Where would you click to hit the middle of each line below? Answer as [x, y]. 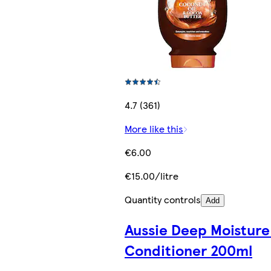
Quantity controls [163, 200]
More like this [154, 129]
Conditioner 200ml [188, 250]
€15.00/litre [152, 176]
